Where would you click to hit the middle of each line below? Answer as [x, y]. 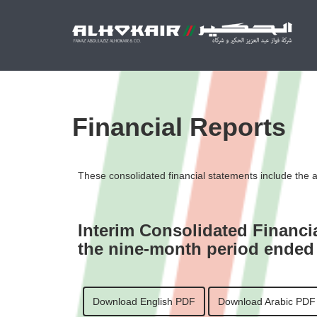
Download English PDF [144, 301]
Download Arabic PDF [267, 301]
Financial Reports [179, 127]
